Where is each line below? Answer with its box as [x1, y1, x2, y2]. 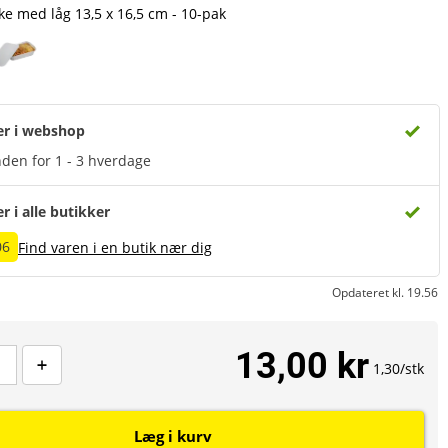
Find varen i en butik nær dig [18, 237, 212, 257]
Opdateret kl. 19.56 [332, 284, 438, 301]
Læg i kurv [134, 426, 212, 446]
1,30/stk [373, 358, 424, 378]
